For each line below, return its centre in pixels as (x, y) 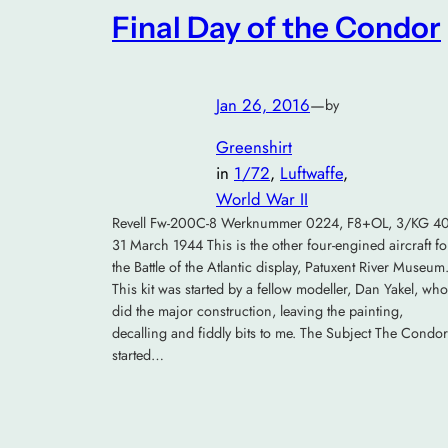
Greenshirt (254, 147)
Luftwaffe (311, 173)
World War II (262, 199)
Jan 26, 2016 (263, 104)
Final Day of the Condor (276, 27)
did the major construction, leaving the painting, (257, 311)
